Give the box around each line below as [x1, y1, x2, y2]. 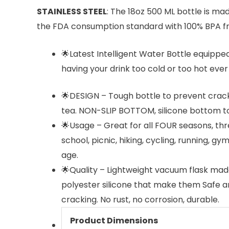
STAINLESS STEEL [37, 5, 107, 17]
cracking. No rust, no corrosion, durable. [61, 194, 219, 206]
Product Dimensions [70, 215, 158, 227]
